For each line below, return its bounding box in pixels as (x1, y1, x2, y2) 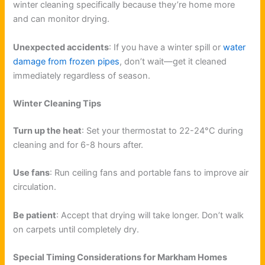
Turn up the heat (13, 125, 82, 137)
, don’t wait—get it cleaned (119, 56, 227, 67)
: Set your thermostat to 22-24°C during (82, 125, 244, 137)
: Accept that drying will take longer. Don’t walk (56, 209, 244, 221)
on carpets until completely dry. (13, 224, 140, 235)
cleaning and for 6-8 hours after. (13, 140, 144, 151)
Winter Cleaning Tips (13, 98, 102, 109)
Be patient (13, 209, 57, 221)
